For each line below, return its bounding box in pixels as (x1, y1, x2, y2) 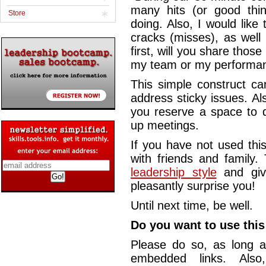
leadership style (131, 166, 217, 179)
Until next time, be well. (131, 199, 253, 213)
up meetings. (131, 119, 199, 132)
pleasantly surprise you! (131, 179, 255, 193)
